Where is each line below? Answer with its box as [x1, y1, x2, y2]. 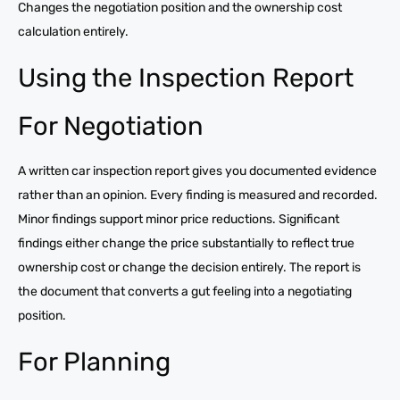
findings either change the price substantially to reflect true [18, 235, 354, 251]
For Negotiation [18, 110, 204, 141]
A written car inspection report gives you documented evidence [18, 162, 377, 179]
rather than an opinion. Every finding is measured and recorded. [18, 187, 378, 203]
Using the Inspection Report [18, 62, 354, 93]
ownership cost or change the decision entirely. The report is [18, 259, 361, 275]
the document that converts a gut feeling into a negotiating [18, 283, 352, 299]
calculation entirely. [18, 23, 129, 39]
